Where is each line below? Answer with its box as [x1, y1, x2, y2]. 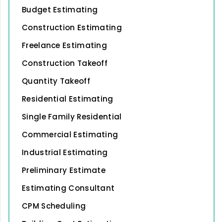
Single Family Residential [22, 111, 122, 122]
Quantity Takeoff [22, 75, 90, 86]
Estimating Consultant [22, 182, 115, 193]
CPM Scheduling [22, 200, 86, 211]
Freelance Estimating [22, 40, 107, 51]
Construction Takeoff [22, 57, 108, 68]
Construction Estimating [22, 22, 122, 33]
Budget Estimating [22, 4, 98, 15]
